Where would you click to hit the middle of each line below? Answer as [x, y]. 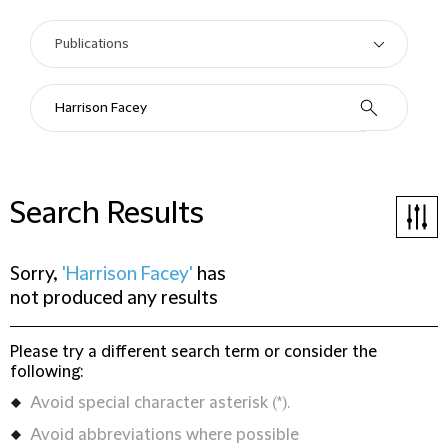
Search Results [107, 213]
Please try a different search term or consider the [193, 352]
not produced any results [114, 298]
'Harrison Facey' [127, 274]
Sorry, [36, 274]
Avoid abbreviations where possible [164, 435]
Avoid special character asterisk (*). [160, 403]
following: [46, 372]
